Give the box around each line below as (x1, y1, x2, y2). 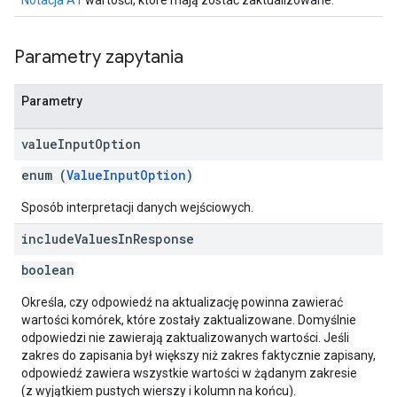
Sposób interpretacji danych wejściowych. (21, 200, 253, 214)
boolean (21, 261, 74, 278)
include (21, 230, 74, 247)
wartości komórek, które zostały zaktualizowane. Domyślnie (21, 313, 356, 327)
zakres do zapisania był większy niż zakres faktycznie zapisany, (21, 348, 376, 362)
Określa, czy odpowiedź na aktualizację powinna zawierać (21, 295, 343, 309)
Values (74, 230, 118, 247)
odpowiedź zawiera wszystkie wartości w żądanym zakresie (21, 366, 357, 380)
